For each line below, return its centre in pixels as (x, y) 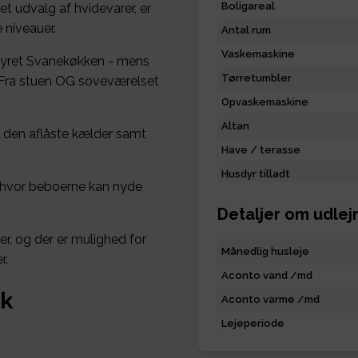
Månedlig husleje (265, 252)
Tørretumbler (257, 78)
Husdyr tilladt (256, 174)
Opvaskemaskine (265, 102)
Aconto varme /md (270, 300)
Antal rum (246, 30)
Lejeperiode (253, 324)
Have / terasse (261, 150)
